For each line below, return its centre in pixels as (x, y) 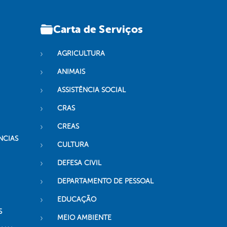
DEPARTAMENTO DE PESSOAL (105, 181)
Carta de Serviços (98, 29)
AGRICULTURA (81, 54)
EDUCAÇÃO (77, 200)
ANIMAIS (71, 72)
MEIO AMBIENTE (84, 218)
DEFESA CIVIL (79, 163)
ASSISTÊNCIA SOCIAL (91, 90)
